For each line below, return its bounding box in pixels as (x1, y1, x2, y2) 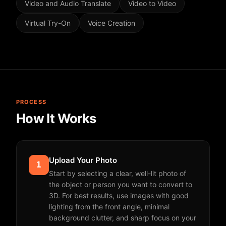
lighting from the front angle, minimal (49, 202, 169, 211)
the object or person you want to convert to (49, 180, 192, 189)
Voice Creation (88, 19, 135, 27)
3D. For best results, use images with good (49, 191, 189, 200)
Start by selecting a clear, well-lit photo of (49, 169, 186, 178)
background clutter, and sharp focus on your (49, 213, 196, 222)
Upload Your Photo (49, 155, 117, 165)
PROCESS (16, 98, 46, 105)
